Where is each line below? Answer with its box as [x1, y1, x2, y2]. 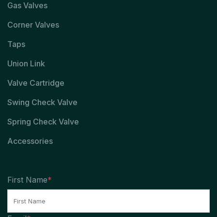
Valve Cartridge [7, 78, 64, 88]
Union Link [7, 59, 45, 69]
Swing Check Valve [7, 97, 77, 108]
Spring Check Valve [7, 117, 79, 127]
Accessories [7, 136, 53, 146]
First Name [7, 175, 47, 185]
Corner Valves [7, 20, 59, 30]
